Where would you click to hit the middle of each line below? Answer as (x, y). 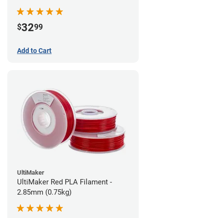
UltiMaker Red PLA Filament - (64, 182)
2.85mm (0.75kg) (44, 192)
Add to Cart (34, 50)
